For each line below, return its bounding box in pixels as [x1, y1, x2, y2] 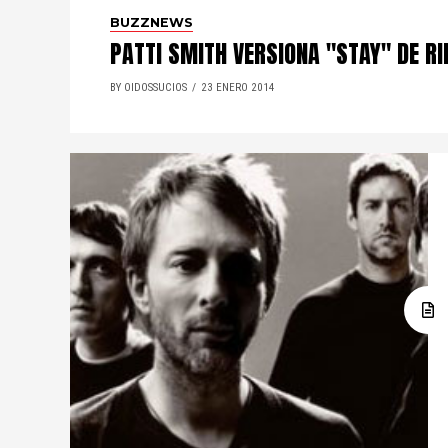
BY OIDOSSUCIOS [110, 81, 187, 94]
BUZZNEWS [110, 15, 193, 30]
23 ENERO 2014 [201, 81, 275, 94]
